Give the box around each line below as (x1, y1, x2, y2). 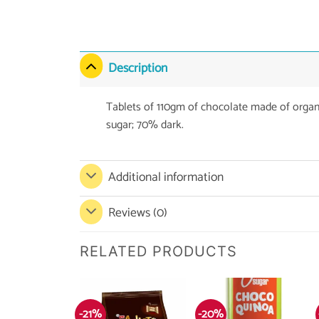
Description (108, 58, 168, 80)
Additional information (108, 167, 224, 189)
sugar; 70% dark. (105, 115, 184, 135)
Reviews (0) (108, 203, 168, 224)
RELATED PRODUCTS (80, 242, 237, 260)
